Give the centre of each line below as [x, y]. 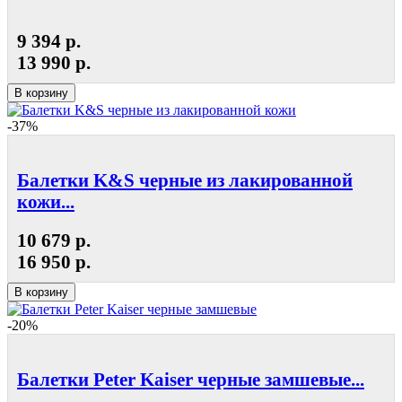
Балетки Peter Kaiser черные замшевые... [191, 380]
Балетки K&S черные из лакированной [185, 179]
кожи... [46, 201]
